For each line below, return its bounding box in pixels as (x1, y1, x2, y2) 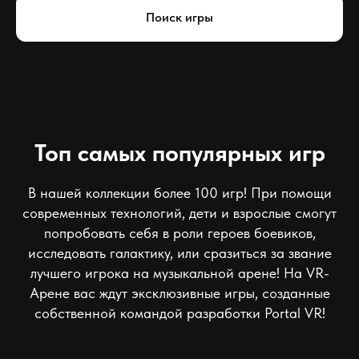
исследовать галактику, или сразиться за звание (27, 244, 332, 261)
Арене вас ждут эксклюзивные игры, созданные (29, 284, 330, 301)
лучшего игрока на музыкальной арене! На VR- (30, 264, 329, 281)
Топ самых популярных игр (34, 138, 325, 167)
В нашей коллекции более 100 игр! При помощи (27, 184, 332, 201)
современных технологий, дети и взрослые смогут (22, 204, 337, 221)
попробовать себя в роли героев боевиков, (43, 224, 316, 241)
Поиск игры (146, 9, 213, 25)
